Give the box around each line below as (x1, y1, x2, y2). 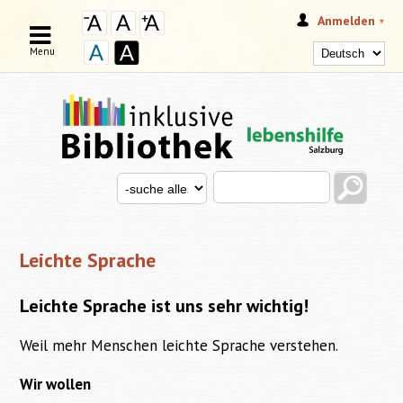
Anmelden (317, 13, 375, 29)
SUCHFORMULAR (116, 188, 267, 215)
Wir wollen (20, 374, 92, 395)
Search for (116, 174, 181, 191)
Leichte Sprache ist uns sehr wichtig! (20, 294, 309, 318)
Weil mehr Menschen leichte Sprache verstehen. (20, 336, 339, 356)
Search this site (212, 172, 309, 189)
